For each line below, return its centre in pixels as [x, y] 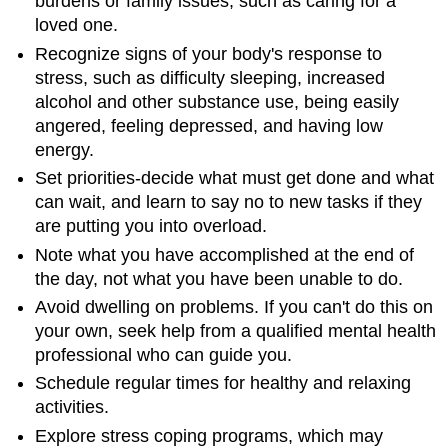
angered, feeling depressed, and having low [209, 125]
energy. [65, 149]
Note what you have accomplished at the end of [225, 254]
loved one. [77, 25]
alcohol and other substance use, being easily [217, 101]
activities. [72, 407]
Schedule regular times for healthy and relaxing [223, 383]
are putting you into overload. [151, 226]
